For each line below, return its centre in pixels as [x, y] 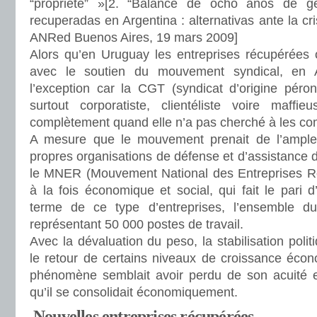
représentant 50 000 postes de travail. [137, 224]
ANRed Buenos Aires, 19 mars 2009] [134, 38]
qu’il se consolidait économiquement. [134, 292]
